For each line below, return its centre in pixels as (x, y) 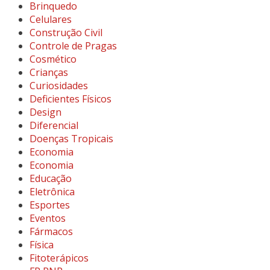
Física (42, 244)
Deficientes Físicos (71, 99)
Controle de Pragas (73, 46)
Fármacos (51, 231)
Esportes (50, 205)
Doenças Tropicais (71, 138)
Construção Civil (66, 32)
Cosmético (53, 59)
